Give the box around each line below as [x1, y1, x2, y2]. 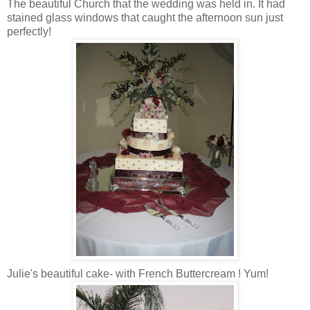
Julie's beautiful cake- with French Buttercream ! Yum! [7, 267, 268, 280]
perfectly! [7, 25, 51, 37]
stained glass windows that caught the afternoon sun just [7, 11, 283, 24]
